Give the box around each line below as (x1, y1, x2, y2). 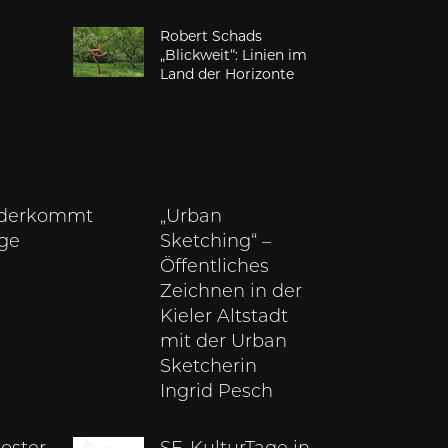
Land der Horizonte (160, 65, 295, 84)
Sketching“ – (160, 233, 272, 253)
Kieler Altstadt (160, 308, 289, 328)
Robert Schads (160, 27, 263, 46)
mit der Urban (160, 333, 288, 353)
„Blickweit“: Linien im (160, 46, 308, 65)
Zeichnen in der (160, 283, 303, 303)
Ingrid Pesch (160, 383, 274, 403)
